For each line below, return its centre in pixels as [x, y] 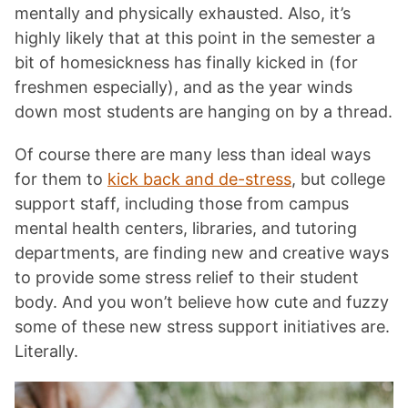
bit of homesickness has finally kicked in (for [186, 62]
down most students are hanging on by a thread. [204, 112]
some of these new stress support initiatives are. [202, 326]
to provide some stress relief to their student [187, 277]
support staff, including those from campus [182, 204]
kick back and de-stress [199, 179]
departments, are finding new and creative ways [202, 253]
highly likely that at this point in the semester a [195, 38]
